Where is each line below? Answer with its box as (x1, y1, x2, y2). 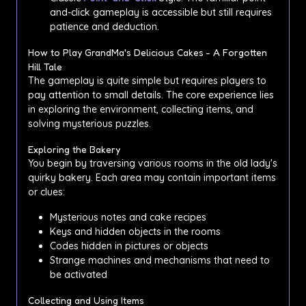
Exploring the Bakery (28, 143, 120, 155)
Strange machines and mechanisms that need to (50, 253, 270, 266)
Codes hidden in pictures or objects (50, 239, 208, 252)
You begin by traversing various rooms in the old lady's (28, 156, 277, 169)
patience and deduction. (50, 20, 159, 33)
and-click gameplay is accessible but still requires (50, 5, 272, 18)
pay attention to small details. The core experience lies (28, 88, 274, 101)
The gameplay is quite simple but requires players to (28, 74, 266, 87)
